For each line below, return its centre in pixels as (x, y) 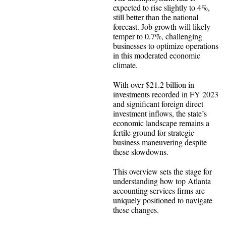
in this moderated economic (157, 55)
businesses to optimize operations (166, 45)
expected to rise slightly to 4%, (161, 7)
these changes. (136, 209)
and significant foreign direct (158, 103)
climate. (125, 65)
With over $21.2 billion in (154, 84)
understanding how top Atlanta (162, 181)
